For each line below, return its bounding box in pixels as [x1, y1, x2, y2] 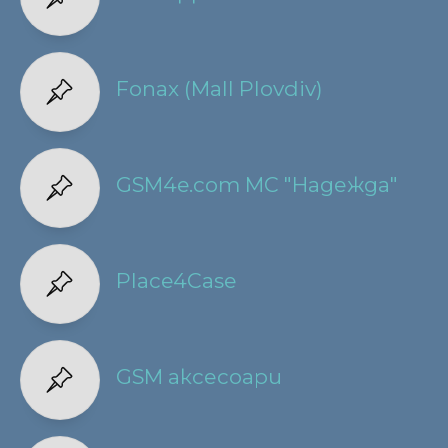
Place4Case [115, 267, 236, 293]
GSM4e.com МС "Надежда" [115, 171, 398, 197]
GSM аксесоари [115, 363, 282, 389]
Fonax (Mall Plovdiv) [115, 75, 323, 101]
